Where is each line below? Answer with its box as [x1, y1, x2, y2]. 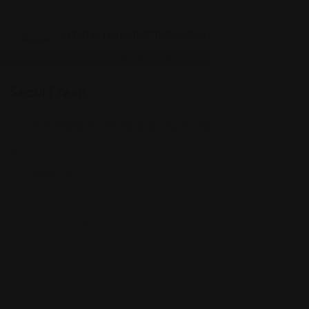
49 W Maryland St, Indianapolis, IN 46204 [29, 118, 223, 132]
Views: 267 [29, 166, 80, 181]
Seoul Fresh [8, 81, 86, 101]
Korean [19, 32, 51, 44]
